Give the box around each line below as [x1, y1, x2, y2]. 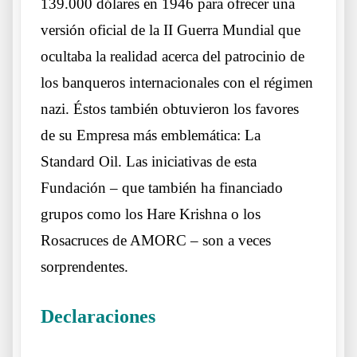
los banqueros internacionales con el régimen [41, 73, 313, 91]
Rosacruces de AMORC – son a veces [41, 231, 271, 249]
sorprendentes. [41, 257, 128, 275]
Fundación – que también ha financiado [41, 178, 283, 196]
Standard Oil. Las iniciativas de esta [41, 152, 257, 170]
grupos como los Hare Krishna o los [41, 205, 261, 222]
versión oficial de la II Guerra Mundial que [41, 21, 300, 38]
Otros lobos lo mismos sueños [155, 312, 301, 325]
